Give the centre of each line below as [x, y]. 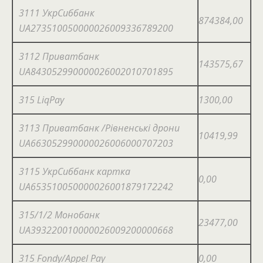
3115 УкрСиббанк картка [75, 171]
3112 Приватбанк [59, 56]
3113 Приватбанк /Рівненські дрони [99, 128]
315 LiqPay [41, 100]
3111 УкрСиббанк [57, 13]
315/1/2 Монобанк [59, 215]
